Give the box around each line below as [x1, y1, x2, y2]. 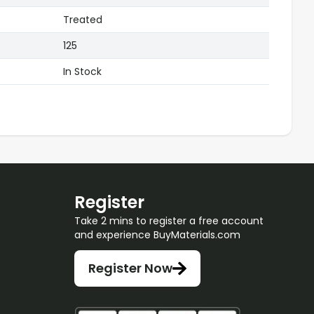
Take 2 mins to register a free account [74, 214, 264, 228]
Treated [63, 13, 102, 27]
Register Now [88, 259, 172, 277]
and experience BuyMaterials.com [74, 228, 240, 242]
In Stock [63, 64, 102, 78]
